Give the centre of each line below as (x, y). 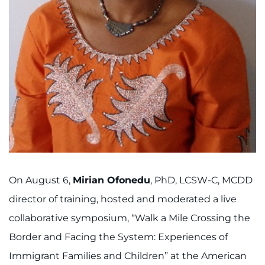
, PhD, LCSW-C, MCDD (201, 180)
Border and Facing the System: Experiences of (118, 237)
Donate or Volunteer (63, 32)
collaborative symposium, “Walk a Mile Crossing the (130, 218)
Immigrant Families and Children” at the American (128, 256)
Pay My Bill (38, 122)
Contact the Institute (64, 62)
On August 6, (41, 180)
